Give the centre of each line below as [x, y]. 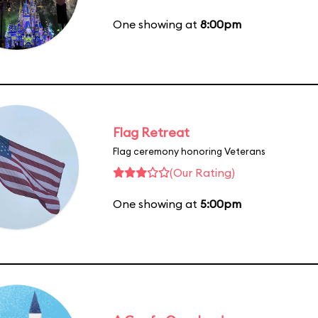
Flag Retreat [151, 132]
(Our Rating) [202, 172]
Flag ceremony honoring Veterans [189, 151]
